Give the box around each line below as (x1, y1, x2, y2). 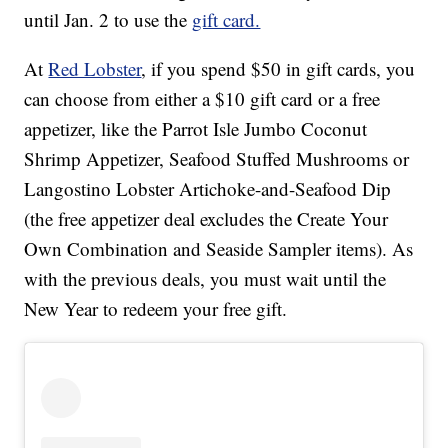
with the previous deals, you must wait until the (24, 265, 387, 291)
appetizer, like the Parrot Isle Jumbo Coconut (24, 115, 368, 141)
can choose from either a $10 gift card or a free (24, 85, 381, 111)
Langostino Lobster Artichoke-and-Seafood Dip (24, 175, 392, 201)
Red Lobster (48, 55, 142, 81)
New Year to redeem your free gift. (24, 295, 288, 321)
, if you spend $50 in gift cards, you (141, 55, 416, 81)
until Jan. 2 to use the (24, 6, 193, 32)
